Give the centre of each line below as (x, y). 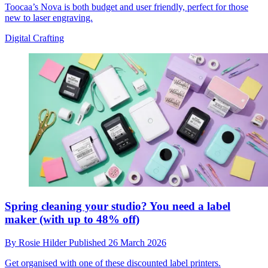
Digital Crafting (34, 38)
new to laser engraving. (49, 17)
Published (89, 243)
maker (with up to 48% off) (72, 220)
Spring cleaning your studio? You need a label (118, 206)
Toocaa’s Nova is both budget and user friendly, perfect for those (127, 7)
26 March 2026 (137, 243)
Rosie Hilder (44, 243)
